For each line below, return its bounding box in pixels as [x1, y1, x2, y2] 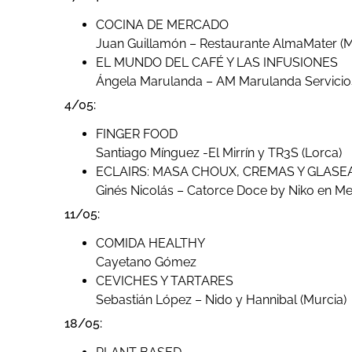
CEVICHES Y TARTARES [96, 273, 233, 289]
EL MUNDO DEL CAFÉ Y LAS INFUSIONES [96, 55, 338, 71]
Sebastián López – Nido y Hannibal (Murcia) [96, 292, 346, 308]
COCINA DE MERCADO [96, 17, 229, 33]
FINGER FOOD [96, 126, 178, 142]
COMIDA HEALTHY [96, 236, 205, 251]
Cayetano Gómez [96, 255, 196, 270]
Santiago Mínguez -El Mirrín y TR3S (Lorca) [96, 145, 342, 161]
